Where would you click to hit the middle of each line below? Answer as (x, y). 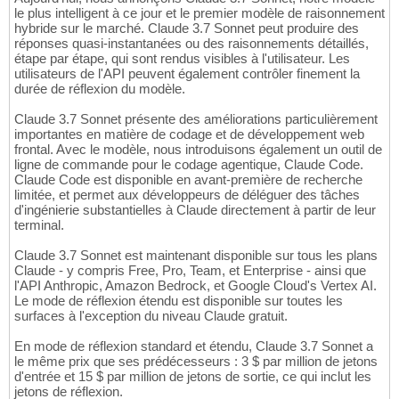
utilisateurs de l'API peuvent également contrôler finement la (187, 74)
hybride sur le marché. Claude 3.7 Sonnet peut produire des (187, 28)
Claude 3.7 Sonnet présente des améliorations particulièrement (196, 119)
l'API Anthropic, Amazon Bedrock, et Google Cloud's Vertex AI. (195, 286)
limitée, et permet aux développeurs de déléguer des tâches (187, 195)
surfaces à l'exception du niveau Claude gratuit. (151, 316)
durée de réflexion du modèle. (100, 89)
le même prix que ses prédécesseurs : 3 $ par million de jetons (196, 362)
